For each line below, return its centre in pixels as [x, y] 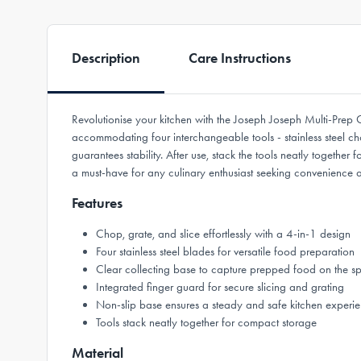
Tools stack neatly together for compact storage [206, 322]
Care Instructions [240, 58]
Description [106, 58]
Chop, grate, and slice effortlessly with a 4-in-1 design [223, 234]
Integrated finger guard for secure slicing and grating [220, 287]
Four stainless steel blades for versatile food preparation [225, 251]
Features [97, 203]
